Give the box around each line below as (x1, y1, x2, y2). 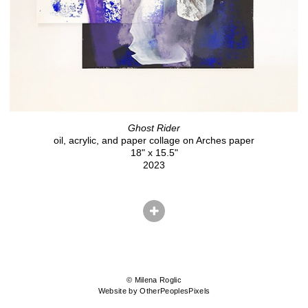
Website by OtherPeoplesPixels (98, 287, 210, 296)
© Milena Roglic (126, 276, 182, 285)
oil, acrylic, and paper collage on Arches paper (54, 135, 254, 146)
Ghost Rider (128, 122, 180, 134)
